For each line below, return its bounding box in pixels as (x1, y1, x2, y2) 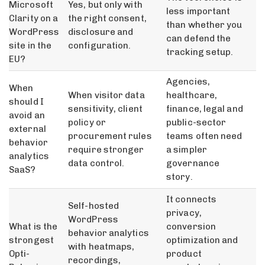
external (9, 124, 46, 135)
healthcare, (166, 90, 218, 101)
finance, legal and (166, 104, 243, 115)
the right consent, (68, 13, 147, 24)
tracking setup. (166, 47, 234, 58)
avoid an (9, 110, 45, 121)
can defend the (166, 33, 231, 44)
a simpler (166, 144, 207, 156)
